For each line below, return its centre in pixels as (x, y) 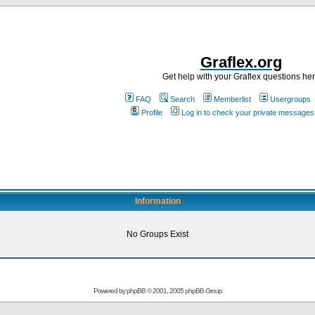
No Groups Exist (157, 234)
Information (157, 201)
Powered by (110, 291)
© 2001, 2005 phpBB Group (184, 291)
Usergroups (290, 99)
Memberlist (232, 99)
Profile (152, 112)
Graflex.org (241, 62)
